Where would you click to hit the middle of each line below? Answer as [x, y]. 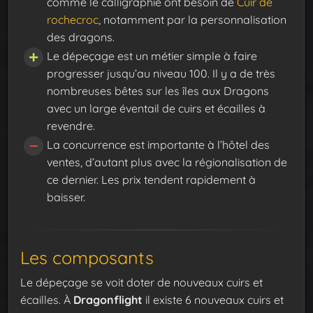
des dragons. [81, 37]
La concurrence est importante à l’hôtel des [158, 144]
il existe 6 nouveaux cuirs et [213, 300]
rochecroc [73, 19]
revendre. [71, 125]
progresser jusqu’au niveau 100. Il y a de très [161, 73]
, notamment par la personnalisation [192, 19]
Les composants [87, 258]
